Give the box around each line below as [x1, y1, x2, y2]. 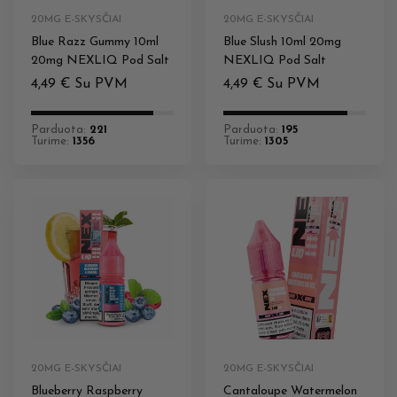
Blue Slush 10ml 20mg [223, 35, 341, 50]
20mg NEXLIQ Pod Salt [31, 54, 169, 68]
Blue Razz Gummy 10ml [31, 35, 159, 50]
